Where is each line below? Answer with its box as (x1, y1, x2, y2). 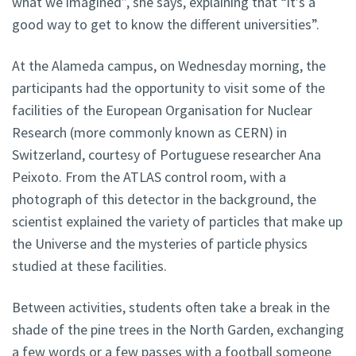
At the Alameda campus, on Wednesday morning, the (12, 56, 326, 75)
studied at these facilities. (12, 257, 167, 276)
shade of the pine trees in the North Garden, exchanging (12, 320, 344, 339)
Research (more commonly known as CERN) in (12, 123, 287, 142)
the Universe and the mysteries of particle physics (12, 234, 308, 253)
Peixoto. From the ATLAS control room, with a (12, 168, 286, 187)
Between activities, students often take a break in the (12, 298, 330, 317)
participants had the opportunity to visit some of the (12, 79, 325, 98)
